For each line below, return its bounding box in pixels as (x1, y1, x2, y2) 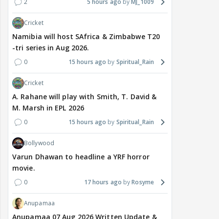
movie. (12, 163, 35, 173)
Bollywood (24, 139, 54, 148)
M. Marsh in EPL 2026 (12, 103, 84, 113)
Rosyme (131, 178, 154, 187)
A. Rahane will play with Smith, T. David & (12, 92, 157, 102)
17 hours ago (84, 178, 122, 187)
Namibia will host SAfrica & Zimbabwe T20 (12, 32, 160, 42)
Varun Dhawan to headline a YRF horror (12, 152, 150, 162)
